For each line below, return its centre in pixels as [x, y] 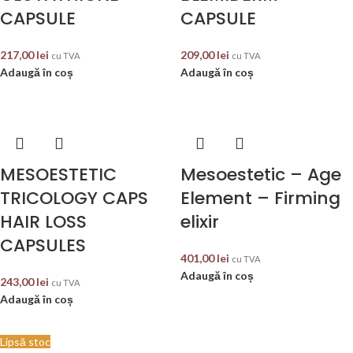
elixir [200, 222]
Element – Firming [260, 198]
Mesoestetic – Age [261, 175]
